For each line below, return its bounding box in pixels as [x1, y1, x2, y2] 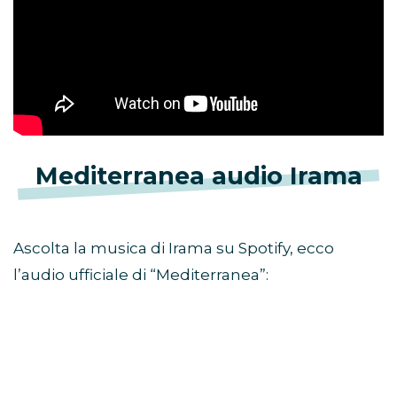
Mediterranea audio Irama [35, 161, 362, 191]
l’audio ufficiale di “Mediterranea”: [13, 266, 269, 284]
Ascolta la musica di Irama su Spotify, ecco [13, 239, 334, 258]
